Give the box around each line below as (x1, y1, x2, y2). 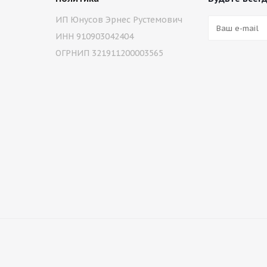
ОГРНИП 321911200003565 (55, 48, 163, 58)
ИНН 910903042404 (55, 31, 133, 42)
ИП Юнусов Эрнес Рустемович (55, 14, 182, 25)
